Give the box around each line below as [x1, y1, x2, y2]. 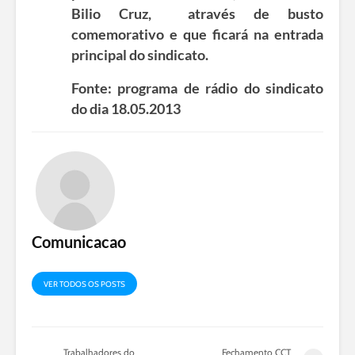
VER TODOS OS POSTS [44, 278, 125, 289]
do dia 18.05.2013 [71, 99, 181, 117]
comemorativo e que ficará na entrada [71, 25, 323, 43]
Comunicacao [32, 231, 126, 251]
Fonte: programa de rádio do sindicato [71, 78, 323, 97]
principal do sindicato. [71, 45, 208, 63]
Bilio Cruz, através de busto [71, 4, 323, 22]
